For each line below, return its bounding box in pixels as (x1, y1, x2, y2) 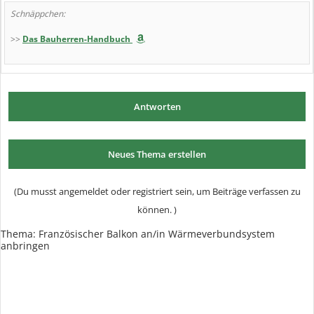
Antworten (133, 100, 181, 113)
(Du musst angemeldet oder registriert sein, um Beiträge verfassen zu (13, 185, 301, 198)
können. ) (137, 203, 177, 216)
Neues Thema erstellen (108, 148, 206, 161)
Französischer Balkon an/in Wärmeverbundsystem (39, 227, 275, 240)
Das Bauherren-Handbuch (22, 33, 130, 45)
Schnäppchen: (11, 8, 65, 20)
